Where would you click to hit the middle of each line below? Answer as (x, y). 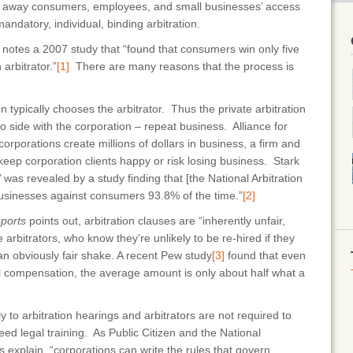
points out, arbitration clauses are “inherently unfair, (156, 221)
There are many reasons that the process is (182, 66)
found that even (265, 255)
